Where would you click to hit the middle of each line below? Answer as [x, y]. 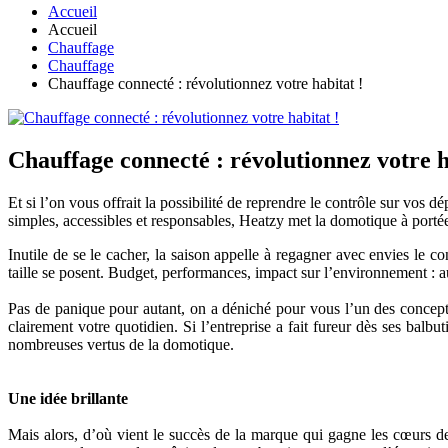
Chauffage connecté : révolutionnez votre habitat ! [205, 84]
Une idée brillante [68, 399]
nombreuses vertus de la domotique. [121, 345]
